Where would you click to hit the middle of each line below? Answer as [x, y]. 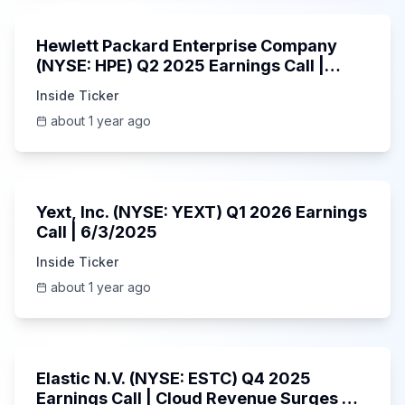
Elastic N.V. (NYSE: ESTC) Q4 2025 [174, 378]
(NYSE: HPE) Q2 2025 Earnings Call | [180, 66]
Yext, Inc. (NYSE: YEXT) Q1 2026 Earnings [202, 212]
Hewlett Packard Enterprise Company [187, 46]
